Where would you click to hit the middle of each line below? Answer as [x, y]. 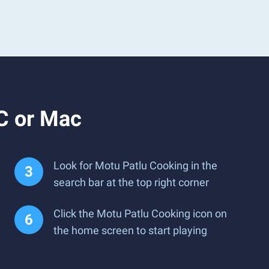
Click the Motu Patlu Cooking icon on [140, 213]
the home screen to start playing [130, 230]
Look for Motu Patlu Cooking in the [135, 165]
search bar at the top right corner [131, 182]
